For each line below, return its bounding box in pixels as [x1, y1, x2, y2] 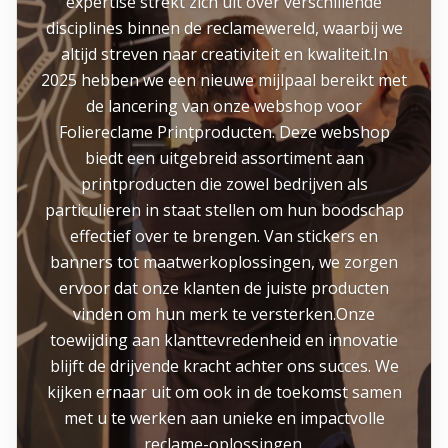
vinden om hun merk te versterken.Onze [73, 303, 375, 325]
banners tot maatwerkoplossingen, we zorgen [50, 251, 398, 273]
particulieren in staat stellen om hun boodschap [44, 199, 404, 221]
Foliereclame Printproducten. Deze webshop [58, 121, 390, 143]
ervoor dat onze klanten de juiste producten [59, 277, 389, 299]
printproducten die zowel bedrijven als [80, 173, 368, 195]
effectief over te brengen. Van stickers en [70, 225, 378, 247]
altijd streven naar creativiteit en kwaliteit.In [60, 43, 388, 65]
